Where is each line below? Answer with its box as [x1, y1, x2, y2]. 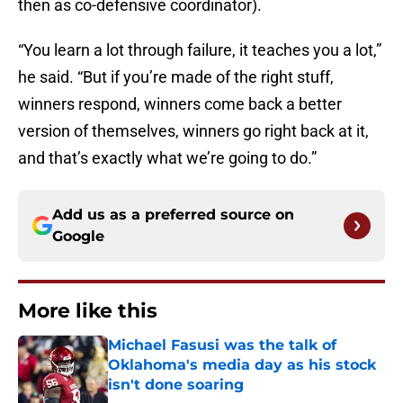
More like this [18, 299, 157, 324]
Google [52, 228, 104, 246]
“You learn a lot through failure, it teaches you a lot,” [18, 40, 381, 60]
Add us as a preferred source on [52, 206, 294, 224]
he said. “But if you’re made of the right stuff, [18, 67, 334, 87]
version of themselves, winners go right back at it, [18, 121, 369, 141]
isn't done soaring [108, 376, 244, 394]
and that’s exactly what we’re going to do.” [18, 148, 317, 168]
